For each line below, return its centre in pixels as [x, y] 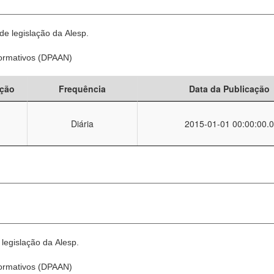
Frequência [82, 89]
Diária [82, 124]
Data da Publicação [229, 89]
